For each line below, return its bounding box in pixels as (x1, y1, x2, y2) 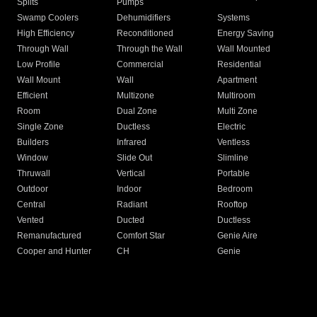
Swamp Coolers (17, 13, 79, 23)
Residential (217, 59, 261, 70)
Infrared (117, 137, 147, 148)
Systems (217, 13, 250, 23)
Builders (17, 137, 49, 148)
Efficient (17, 91, 47, 101)
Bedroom (217, 184, 253, 195)
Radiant (117, 200, 148, 210)
